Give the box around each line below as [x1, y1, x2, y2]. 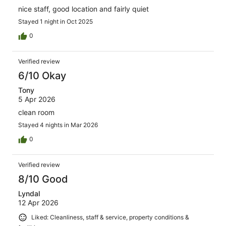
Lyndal [18, 189, 40, 198]
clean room [18, 108, 54, 117]
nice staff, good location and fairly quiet [18, 5, 149, 14]
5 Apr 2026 [18, 95, 55, 104]
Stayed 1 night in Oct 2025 [18, 18, 93, 26]
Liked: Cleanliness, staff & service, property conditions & [31, 213, 189, 221]
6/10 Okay [18, 70, 66, 82]
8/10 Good [18, 173, 68, 186]
